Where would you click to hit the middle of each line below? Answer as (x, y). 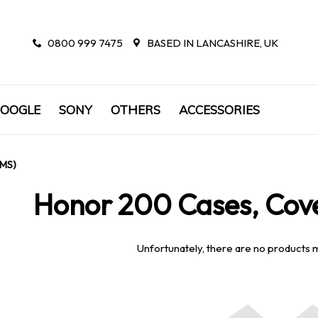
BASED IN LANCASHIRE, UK (212, 43)
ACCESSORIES (219, 110)
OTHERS (136, 110)
